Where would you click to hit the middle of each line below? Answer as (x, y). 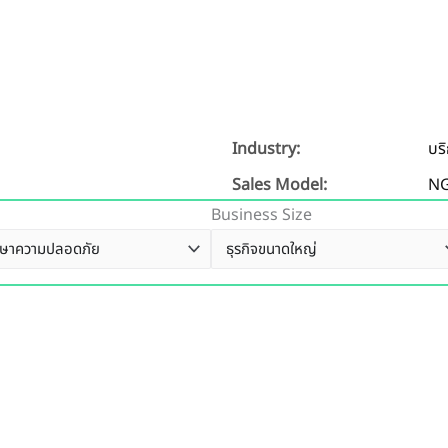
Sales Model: (279, 185)
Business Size (261, 215)
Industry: (266, 149)
